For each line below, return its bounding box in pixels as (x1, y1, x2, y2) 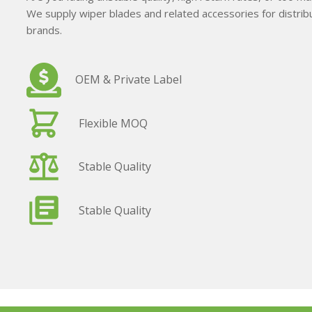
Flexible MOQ (78, 115, 148, 131)
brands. (26, 22, 62, 37)
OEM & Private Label (75, 72, 182, 88)
